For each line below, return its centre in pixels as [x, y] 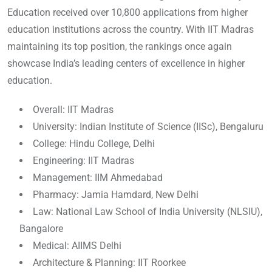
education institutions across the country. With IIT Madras [131, 30]
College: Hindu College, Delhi [94, 144]
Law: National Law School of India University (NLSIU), [148, 212]
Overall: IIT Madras [73, 110]
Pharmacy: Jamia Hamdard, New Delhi [116, 195]
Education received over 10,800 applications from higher [127, 13]
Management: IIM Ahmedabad [98, 178]
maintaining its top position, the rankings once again [120, 47]
